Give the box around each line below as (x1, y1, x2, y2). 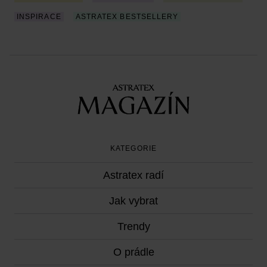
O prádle (113, 246, 154, 258)
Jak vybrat (109, 194, 158, 207)
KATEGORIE (110, 144, 157, 153)
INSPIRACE (17, 12, 61, 21)
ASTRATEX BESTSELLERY (75, 12, 179, 21)
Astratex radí (103, 169, 164, 181)
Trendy (117, 220, 150, 232)
